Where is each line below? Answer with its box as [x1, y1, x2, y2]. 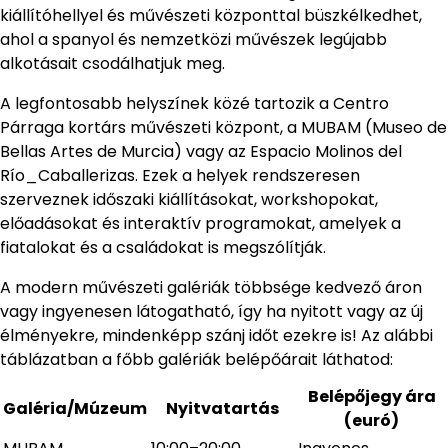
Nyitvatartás [166, 397, 279, 421]
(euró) [344, 409, 399, 433]
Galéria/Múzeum [3, 397, 147, 421]
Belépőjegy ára [307, 385, 436, 409]
